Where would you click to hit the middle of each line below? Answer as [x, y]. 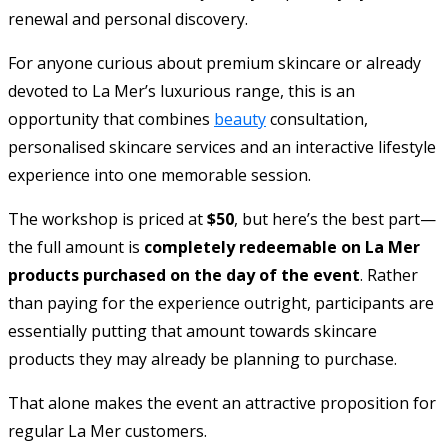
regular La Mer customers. [107, 430]
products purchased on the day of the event [184, 274]
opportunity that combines [111, 118]
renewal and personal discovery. [128, 18]
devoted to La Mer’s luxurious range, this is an [181, 90]
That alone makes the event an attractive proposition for [222, 402]
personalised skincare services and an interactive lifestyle [222, 146]
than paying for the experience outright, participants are [221, 302]
